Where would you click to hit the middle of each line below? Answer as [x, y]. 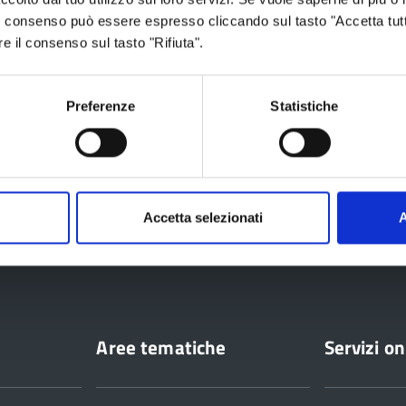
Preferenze [101, 106]
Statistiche [304, 106]
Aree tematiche [161, 347]
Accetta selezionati [203, 217]
